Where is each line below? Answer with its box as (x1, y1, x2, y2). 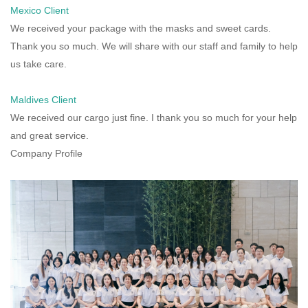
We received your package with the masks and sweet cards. (10, 22, 271, 34)
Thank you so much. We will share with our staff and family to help (10, 40, 298, 52)
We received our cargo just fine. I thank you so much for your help (10, 111, 297, 123)
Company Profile (10, 147, 82, 159)
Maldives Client (10, 93, 76, 105)
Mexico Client (10, 4, 69, 16)
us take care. (10, 58, 67, 69)
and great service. (10, 129, 89, 141)
